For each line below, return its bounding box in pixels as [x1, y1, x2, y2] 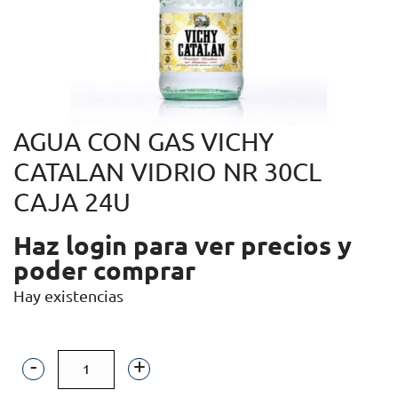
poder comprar [13, 256, 195, 285]
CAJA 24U [13, 187, 131, 217]
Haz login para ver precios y [13, 231, 352, 260]
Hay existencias [13, 287, 123, 306]
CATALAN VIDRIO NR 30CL [13, 157, 322, 187]
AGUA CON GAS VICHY [13, 127, 274, 156]
